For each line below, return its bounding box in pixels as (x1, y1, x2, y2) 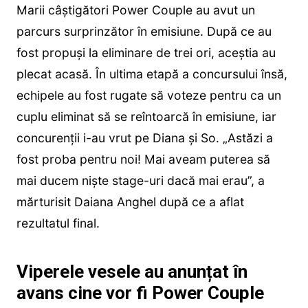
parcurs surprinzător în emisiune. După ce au (16, 24, 272, 39)
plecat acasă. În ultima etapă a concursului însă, (16, 67, 287, 82)
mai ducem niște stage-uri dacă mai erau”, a (16, 173, 265, 188)
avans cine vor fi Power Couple (16, 283, 264, 304)
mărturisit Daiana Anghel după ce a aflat (16, 195, 244, 210)
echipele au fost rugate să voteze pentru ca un (16, 88, 281, 103)
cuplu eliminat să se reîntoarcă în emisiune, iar (16, 109, 276, 124)
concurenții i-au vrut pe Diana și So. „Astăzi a (16, 131, 273, 146)
